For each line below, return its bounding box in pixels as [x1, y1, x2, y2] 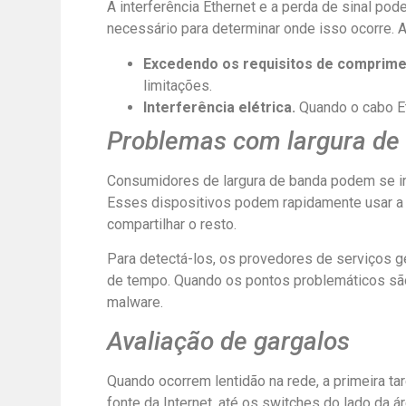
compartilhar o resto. [106, 215, 237, 233]
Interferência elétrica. [142, 98, 295, 116]
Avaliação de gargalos [106, 326, 350, 357]
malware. [106, 294, 163, 311]
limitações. [142, 76, 212, 94]
